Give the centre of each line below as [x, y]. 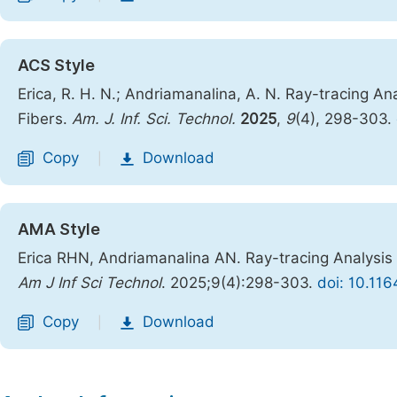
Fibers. [45, 119]
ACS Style [56, 65]
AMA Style [59, 229]
